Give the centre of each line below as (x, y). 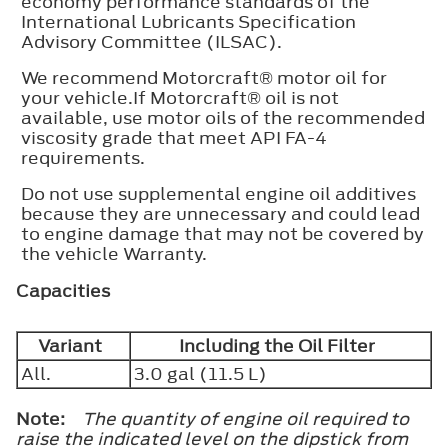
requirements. (83, 157)
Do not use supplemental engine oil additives (218, 193)
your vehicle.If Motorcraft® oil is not (180, 97)
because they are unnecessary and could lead (220, 213)
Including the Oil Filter (280, 345)
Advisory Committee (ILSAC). (151, 41)
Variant (73, 345)
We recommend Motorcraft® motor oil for (204, 77)
